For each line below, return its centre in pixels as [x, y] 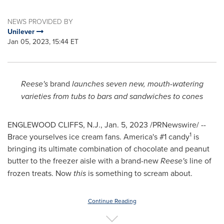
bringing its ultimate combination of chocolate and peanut [108, 148]
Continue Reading [112, 201]
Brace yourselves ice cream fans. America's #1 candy [98, 136]
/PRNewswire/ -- [177, 124]
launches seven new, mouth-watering [136, 84]
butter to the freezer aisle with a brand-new [84, 160]
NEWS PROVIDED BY [40, 21]
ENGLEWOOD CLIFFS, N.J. [54, 124]
